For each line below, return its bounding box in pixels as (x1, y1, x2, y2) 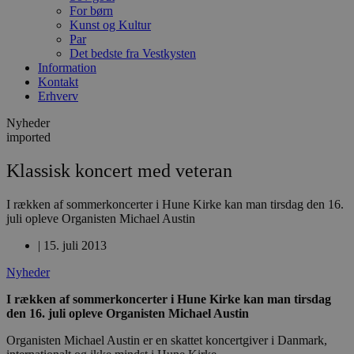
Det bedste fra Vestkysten (70, 47, 196, 60)
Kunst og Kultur (70, 18, 151, 32)
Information (38, 61, 96, 74)
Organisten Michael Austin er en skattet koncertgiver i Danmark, (6, 333, 327, 347)
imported (6, 130, 51, 144)
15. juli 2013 (43, 238, 107, 252)
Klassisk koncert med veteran (6, 160, 232, 181)
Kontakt (38, 75, 78, 88)
